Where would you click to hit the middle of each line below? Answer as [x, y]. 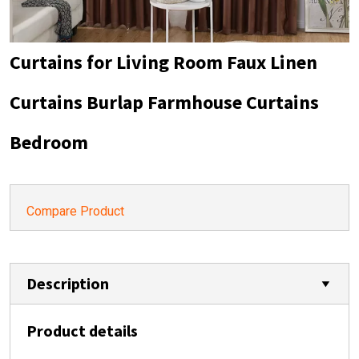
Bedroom [49, 142]
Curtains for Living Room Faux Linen [163, 62]
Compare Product [75, 211]
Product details [82, 331]
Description [68, 283]
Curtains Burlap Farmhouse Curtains [164, 102]
